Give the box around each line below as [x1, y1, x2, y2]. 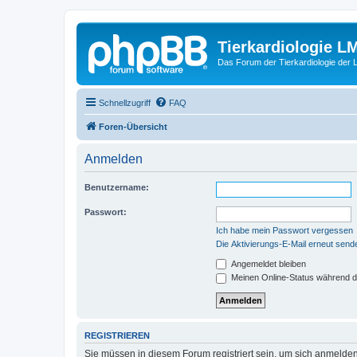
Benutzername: [84, 182, 149, 192]
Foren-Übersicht [99, 121, 167, 131]
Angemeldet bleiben [229, 258, 306, 269]
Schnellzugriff [99, 97, 151, 108]
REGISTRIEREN [84, 330, 150, 340]
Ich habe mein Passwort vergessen [216, 225, 353, 235]
